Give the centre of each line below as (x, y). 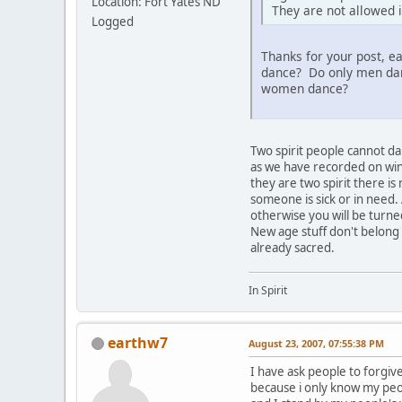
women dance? (306, 88)
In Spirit (268, 290)
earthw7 (138, 342)
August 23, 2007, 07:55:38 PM (316, 343)
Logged (113, 22)
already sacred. (293, 247)
